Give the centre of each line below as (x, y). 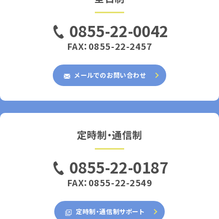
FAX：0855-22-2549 (109, 183)
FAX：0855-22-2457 (109, 46)
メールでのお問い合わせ (109, 75)
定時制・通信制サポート (109, 212)
